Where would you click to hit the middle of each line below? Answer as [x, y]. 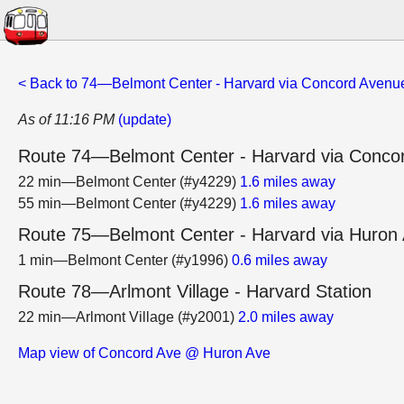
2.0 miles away [286, 317]
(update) [145, 119]
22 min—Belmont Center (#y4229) [129, 182]
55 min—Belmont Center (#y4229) [129, 203]
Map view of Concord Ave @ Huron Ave [144, 353]
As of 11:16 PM [66, 119]
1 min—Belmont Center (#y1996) [125, 260]
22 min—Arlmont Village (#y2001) [128, 317]
